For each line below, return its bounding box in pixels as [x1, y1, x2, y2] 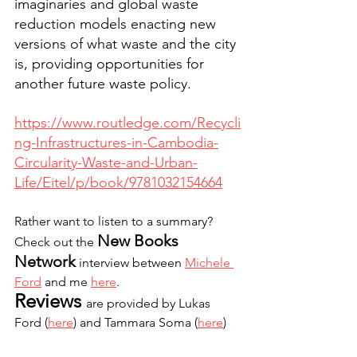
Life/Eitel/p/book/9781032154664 [14, 174, 222, 191]
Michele [185, 255, 233, 270]
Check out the [14, 234, 97, 249]
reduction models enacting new [14, 15, 220, 33]
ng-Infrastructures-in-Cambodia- [14, 134, 218, 151]
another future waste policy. [14, 75, 195, 92]
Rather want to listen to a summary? [14, 214, 216, 229]
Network [14, 252, 76, 271]
